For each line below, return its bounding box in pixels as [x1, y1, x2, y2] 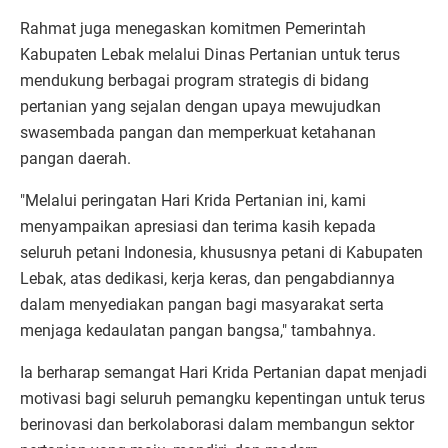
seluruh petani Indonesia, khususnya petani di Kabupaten [20, 242, 423, 262]
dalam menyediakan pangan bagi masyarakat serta [20, 294, 384, 314]
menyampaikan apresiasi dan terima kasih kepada [20, 216, 376, 236]
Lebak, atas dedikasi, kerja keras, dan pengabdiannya [20, 268, 395, 288]
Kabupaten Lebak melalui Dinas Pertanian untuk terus [20, 44, 400, 64]
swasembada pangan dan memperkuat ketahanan [20, 122, 376, 142]
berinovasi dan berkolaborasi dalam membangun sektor [20, 414, 414, 434]
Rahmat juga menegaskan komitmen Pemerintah [20, 18, 366, 38]
